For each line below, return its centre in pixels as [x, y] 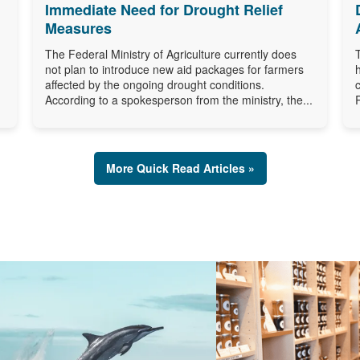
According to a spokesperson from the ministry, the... [178, 99]
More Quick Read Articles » [180, 168]
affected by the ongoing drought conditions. [154, 84]
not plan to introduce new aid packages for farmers [174, 69]
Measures [78, 28]
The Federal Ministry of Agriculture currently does [170, 53]
